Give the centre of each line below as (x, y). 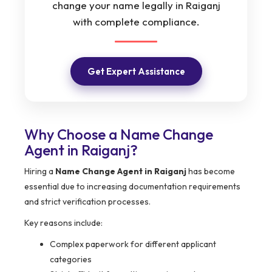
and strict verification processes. (87, 202)
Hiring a (40, 172)
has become (211, 172)
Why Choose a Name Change (119, 134)
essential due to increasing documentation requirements (132, 187)
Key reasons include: (63, 223)
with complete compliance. (136, 22)
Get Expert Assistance (136, 72)
